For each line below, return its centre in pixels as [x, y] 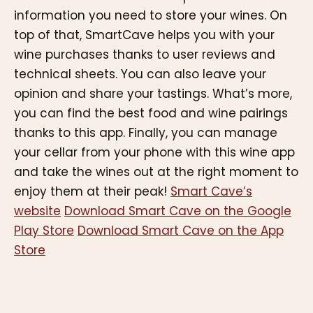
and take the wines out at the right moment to [156, 172]
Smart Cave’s [211, 192]
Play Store [44, 231]
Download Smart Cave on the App [181, 231]
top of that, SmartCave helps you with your [144, 35]
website [37, 211]
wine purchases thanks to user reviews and [145, 55]
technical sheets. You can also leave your [140, 74]
